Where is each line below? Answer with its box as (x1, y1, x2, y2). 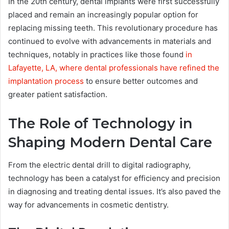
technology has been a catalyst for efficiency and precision (8, 173, 220, 184)
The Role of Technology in (8, 114, 192, 132)
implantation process (8, 76, 84, 86)
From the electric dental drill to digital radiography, (8, 160, 191, 170)
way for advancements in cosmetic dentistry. (8, 200, 169, 210)
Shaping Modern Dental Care (8, 133, 212, 151)
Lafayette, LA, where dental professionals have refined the (8, 62, 219, 73)
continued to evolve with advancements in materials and (8, 36, 211, 46)
